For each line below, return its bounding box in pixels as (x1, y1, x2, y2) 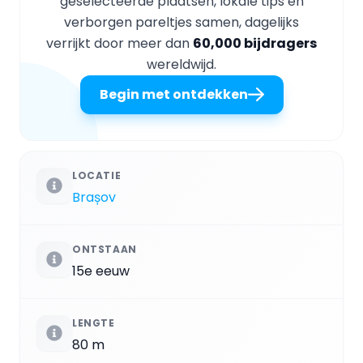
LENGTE (72, 315, 115, 330)
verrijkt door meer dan (46, 33, 193, 53)
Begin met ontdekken (99, 84, 248, 104)
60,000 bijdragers (193, 33, 317, 53)
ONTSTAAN (72, 241, 137, 256)
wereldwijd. (147, 54, 216, 74)
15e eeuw (72, 261, 130, 280)
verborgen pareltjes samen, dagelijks (64, 12, 299, 32)
